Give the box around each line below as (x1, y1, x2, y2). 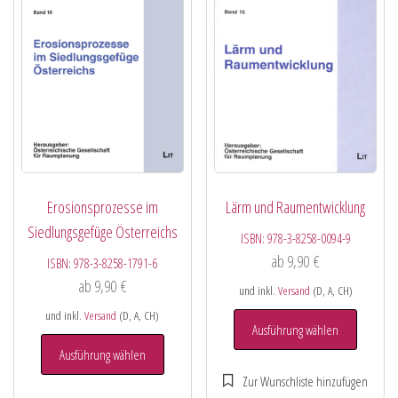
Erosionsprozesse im (46, 196, 158, 219)
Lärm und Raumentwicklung (226, 196, 366, 219)
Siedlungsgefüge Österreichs (27, 221, 178, 243)
